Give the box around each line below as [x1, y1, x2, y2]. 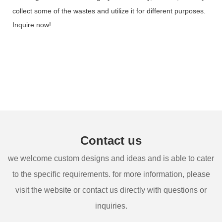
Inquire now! [12, 20, 51, 29]
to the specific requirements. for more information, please [12, 169, 210, 178]
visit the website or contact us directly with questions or [15, 185, 207, 194]
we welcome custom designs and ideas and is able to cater [8, 154, 214, 163]
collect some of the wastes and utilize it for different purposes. [12, 6, 206, 15]
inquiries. [95, 201, 127, 210]
